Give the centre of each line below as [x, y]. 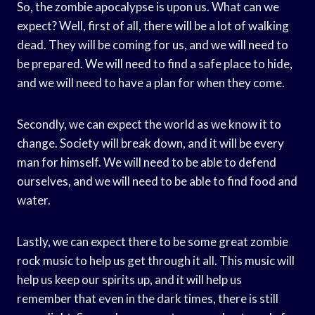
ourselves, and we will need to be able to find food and [157, 181]
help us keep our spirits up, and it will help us [129, 279]
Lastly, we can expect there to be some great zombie [153, 241]
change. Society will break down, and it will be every [150, 143]
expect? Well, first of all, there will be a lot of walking [153, 25]
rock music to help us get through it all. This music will [156, 260]
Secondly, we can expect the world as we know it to [149, 124]
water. [34, 200]
